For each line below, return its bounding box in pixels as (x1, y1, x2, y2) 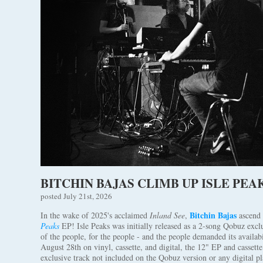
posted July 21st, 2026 (41, 191, 112, 201)
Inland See (150, 210, 185, 221)
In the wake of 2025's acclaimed (41, 210, 150, 221)
